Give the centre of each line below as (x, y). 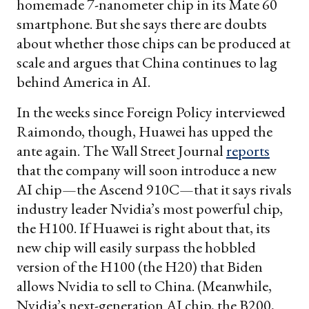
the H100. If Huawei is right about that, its (143, 228)
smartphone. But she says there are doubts (142, 23)
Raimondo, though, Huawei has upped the (144, 131)
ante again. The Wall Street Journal (121, 150)
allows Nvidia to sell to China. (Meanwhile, (144, 286)
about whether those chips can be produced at (153, 43)
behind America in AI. (83, 81)
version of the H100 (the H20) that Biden (140, 266)
